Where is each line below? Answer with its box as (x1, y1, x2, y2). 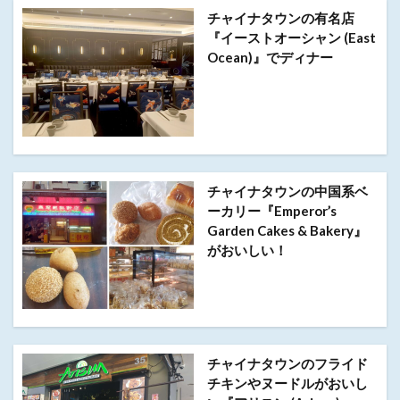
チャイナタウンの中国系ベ (206, 182, 368, 199)
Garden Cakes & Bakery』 (206, 221, 367, 238)
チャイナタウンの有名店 (206, 10, 354, 27)
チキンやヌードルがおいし (206, 375, 368, 392)
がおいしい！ (206, 241, 287, 258)
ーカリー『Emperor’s (206, 202, 337, 219)
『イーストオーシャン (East (206, 29, 376, 46)
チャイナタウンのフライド (206, 355, 368, 372)
